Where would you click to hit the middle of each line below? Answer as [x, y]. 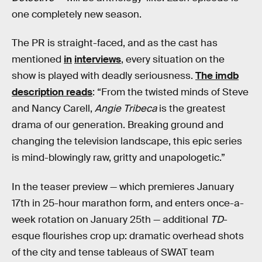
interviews [98, 60]
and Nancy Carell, [53, 109]
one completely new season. [77, 14]
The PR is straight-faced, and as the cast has [115, 43]
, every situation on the [173, 60]
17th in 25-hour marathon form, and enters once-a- [128, 203]
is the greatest [191, 109]
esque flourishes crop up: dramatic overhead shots [128, 236]
